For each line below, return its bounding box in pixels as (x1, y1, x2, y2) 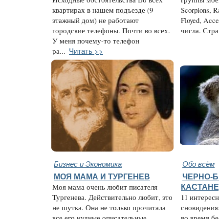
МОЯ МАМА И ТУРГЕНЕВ (54, 172, 150, 181)
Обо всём (182, 158, 215, 169)
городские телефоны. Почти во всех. (52, 26, 170, 35)
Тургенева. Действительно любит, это (52, 193, 173, 202)
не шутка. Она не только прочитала (52, 203, 166, 212)
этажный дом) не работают (52, 16, 139, 25)
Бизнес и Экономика (54, 158, 122, 169)
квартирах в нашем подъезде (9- (52, 5, 155, 15)
